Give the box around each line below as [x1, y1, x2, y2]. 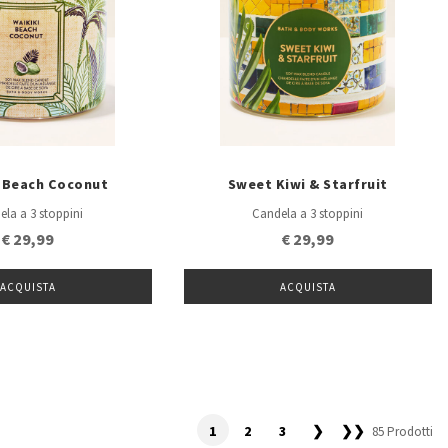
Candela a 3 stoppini [252, 205, 364, 224]
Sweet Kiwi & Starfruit [227, 174, 388, 195]
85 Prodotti [371, 423, 433, 442]
